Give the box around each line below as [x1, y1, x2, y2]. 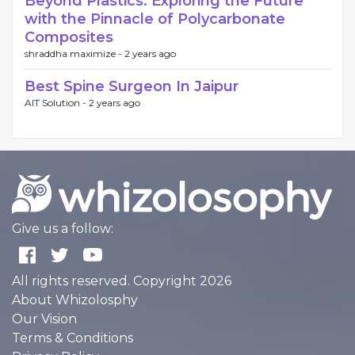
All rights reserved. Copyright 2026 [12, 273, 231, 289]
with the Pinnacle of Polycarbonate [25, 10, 285, 29]
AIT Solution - [25, 97, 89, 109]
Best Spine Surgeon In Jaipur [25, 78, 239, 96]
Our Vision [12, 311, 77, 327]
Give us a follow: [12, 221, 113, 237]
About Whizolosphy [12, 292, 138, 308]
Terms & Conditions [12, 330, 133, 346]
